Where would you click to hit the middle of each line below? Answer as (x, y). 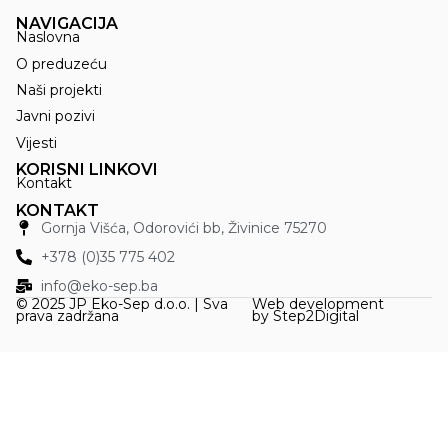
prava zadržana (67, 315)
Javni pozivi (55, 116)
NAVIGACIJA (67, 24)
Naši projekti (59, 90)
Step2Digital (316, 315)
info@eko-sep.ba (99, 285)
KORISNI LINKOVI (87, 170)
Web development (318, 303)
